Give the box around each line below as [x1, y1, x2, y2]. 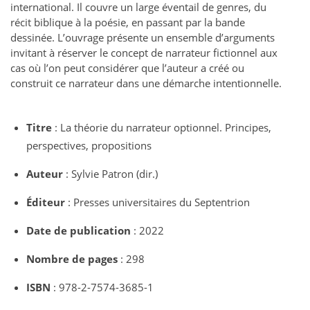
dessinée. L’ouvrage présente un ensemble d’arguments [10, 30, 275, 45]
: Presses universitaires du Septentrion [65, 195, 250, 210]
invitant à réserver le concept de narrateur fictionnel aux [10, 46, 277, 60]
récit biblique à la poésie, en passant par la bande [10, 15, 245, 30]
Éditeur [26, 195, 66, 210]
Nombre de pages [26, 252, 118, 266]
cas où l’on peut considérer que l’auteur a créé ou [10, 61, 244, 75]
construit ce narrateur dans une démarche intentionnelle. [10, 76, 282, 91]
